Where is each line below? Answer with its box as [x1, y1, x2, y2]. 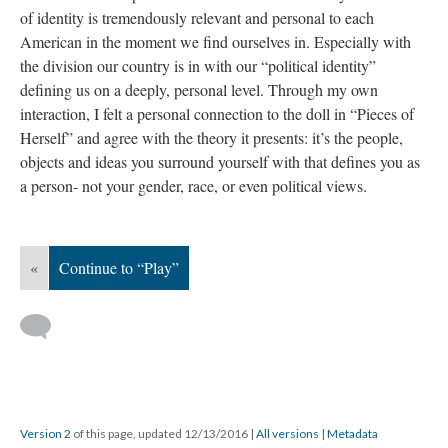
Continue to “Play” [59, 257, 179, 278]
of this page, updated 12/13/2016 [71, 426, 250, 441]
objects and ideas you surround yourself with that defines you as [20, 151, 420, 172]
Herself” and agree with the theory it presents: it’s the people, [20, 127, 403, 148]
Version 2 [20, 426, 71, 441]
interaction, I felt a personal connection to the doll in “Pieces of [20, 103, 414, 124]
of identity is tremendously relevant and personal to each [20, 7, 374, 28]
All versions [256, 426, 319, 441]
